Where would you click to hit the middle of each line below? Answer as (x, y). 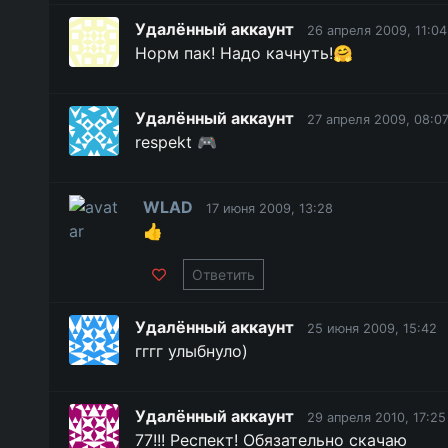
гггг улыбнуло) (191, 351)
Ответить (223, 274)
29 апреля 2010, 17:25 (376, 417)
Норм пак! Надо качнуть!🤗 (244, 53)
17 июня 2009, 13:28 (269, 208)
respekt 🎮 (176, 142)
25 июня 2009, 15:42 (372, 328)
